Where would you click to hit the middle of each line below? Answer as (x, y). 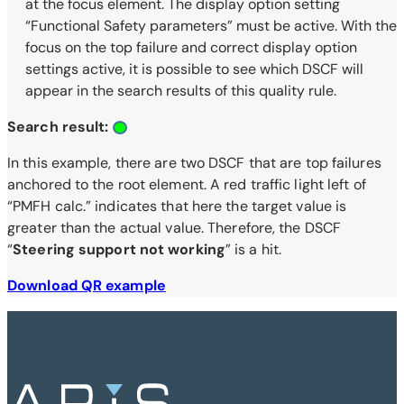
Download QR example (87, 285)
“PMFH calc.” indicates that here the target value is (177, 206)
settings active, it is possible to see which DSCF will (194, 69)
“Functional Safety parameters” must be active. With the (211, 25)
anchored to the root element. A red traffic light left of (187, 184)
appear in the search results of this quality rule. (181, 90)
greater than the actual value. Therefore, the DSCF (174, 227)
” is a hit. (253, 249)
